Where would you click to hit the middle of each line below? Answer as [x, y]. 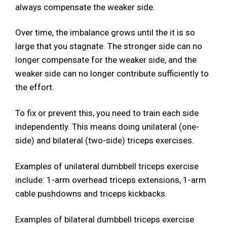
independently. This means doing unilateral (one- [107, 127]
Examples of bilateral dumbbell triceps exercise [105, 219]
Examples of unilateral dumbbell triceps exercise [107, 166]
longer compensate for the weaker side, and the [106, 60]
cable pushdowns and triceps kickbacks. [91, 194]
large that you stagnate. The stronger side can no [109, 46]
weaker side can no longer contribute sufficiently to [112, 74]
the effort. [35, 87]
